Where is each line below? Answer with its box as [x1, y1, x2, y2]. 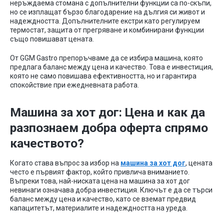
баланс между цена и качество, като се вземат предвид [10, 195, 196, 203]
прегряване [83, 26, 122, 34]
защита [47, 26, 72, 34]
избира [129, 54, 153, 62]
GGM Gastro [18, 54, 59, 62]
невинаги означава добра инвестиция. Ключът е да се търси [10, 186, 212, 194]
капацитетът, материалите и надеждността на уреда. [10, 204, 189, 212]
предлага [10, 63, 41, 71]
